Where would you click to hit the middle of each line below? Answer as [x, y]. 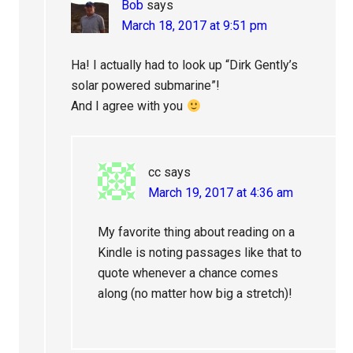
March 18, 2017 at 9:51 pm [195, 26]
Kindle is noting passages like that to [200, 253]
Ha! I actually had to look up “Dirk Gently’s [185, 65]
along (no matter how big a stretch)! [195, 294]
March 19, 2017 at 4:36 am [221, 193]
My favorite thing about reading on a [197, 232]
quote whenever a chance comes [188, 273]
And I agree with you [129, 106]
